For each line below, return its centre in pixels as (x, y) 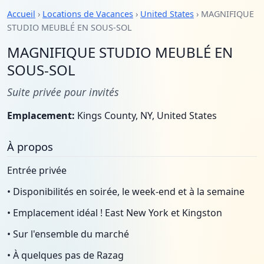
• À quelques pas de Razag (65, 255)
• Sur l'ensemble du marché (68, 234)
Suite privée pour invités (63, 92)
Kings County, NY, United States (146, 115)
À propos (30, 146)
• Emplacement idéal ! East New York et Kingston (115, 213)
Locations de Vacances (88, 14)
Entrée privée (37, 170)
